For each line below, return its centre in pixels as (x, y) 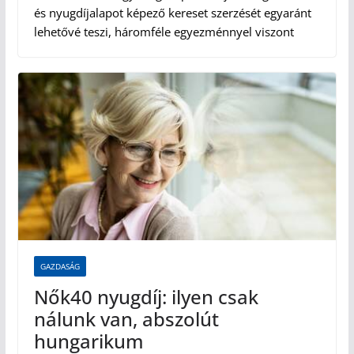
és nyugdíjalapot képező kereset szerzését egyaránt (172, 13)
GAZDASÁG (60, 266)
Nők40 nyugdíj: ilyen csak (146, 296)
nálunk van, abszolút (126, 318)
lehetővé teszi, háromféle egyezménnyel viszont (164, 32)
